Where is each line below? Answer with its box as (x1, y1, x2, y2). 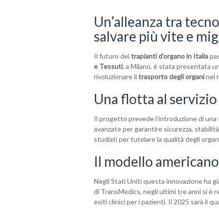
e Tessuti (94, 62, 123, 70)
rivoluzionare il (94, 72, 138, 81)
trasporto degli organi (138, 72, 204, 81)
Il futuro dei (94, 51, 131, 60)
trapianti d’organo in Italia (131, 51, 208, 60)
